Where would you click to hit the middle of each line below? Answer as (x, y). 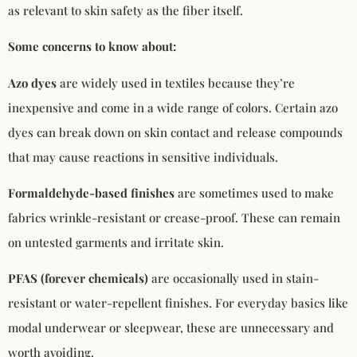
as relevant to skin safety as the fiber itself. (126, 10)
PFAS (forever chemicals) (78, 279)
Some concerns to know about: (92, 47)
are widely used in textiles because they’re (177, 82)
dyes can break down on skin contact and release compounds (175, 132)
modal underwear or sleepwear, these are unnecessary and (171, 328)
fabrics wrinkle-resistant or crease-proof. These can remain (174, 217)
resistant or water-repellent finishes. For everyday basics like (178, 303)
